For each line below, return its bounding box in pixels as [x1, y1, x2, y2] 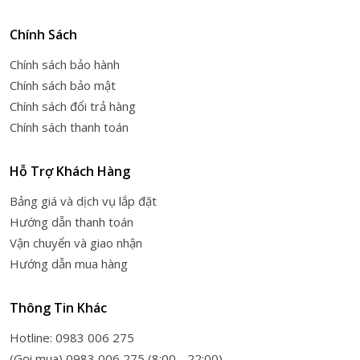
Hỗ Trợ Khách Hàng [10, 162, 130, 181]
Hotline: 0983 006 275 [10, 329, 134, 346]
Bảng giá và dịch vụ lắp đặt [10, 193, 157, 210]
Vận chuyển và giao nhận [10, 235, 142, 252]
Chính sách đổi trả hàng [10, 98, 136, 115]
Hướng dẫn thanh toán [10, 214, 133, 231]
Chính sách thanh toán [10, 119, 129, 136]
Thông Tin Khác [10, 299, 107, 317]
